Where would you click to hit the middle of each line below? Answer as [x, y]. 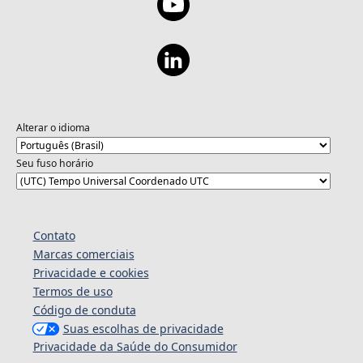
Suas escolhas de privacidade [143, 329]
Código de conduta [84, 310]
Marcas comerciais [83, 254]
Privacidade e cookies [91, 273]
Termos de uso [73, 292]
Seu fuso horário [54, 163]
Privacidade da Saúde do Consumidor [135, 347]
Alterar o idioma [53, 127]
